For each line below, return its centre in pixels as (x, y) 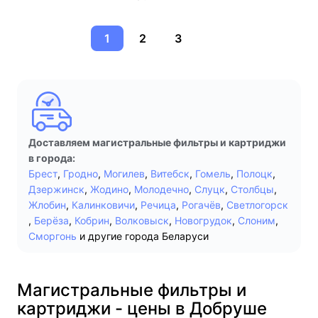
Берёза (51, 220)
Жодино (109, 189)
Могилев (124, 174)
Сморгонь (53, 236)
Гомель (213, 174)
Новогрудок (203, 220)
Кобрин (92, 220)
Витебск (170, 174)
